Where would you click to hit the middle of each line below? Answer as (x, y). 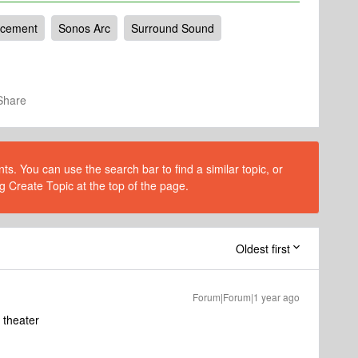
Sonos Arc (84, 28)
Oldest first (263, 249)
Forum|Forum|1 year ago (246, 297)
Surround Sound (173, 28)
